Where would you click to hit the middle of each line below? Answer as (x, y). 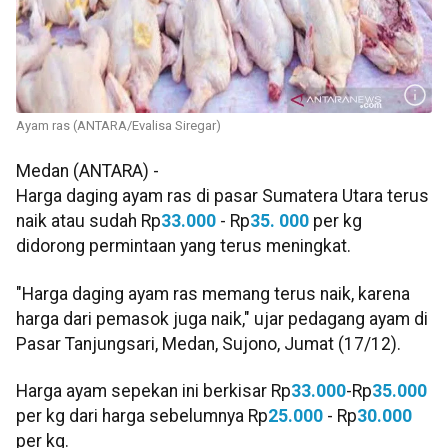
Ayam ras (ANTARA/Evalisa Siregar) (118, 126)
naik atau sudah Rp (88, 221)
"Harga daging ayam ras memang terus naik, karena (213, 293)
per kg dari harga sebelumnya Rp (142, 415)
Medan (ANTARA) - (87, 171)
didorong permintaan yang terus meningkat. (183, 246)
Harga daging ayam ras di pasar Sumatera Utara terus (222, 196)
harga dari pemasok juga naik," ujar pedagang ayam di (222, 318)
